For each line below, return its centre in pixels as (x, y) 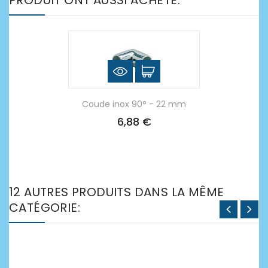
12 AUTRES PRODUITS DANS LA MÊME (117, 192)
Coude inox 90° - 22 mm (134, 104)
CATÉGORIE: (45, 207)
